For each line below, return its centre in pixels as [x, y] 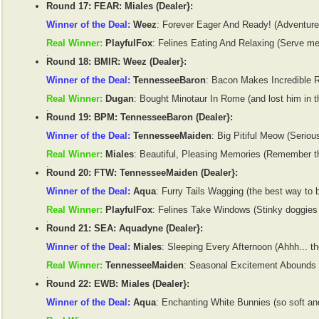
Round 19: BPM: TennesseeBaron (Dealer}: [140, 117]
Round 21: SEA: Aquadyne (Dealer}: [125, 229]
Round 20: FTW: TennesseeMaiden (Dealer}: [142, 173]
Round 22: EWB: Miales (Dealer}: [118, 284]
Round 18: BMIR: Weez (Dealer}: [116, 62]
